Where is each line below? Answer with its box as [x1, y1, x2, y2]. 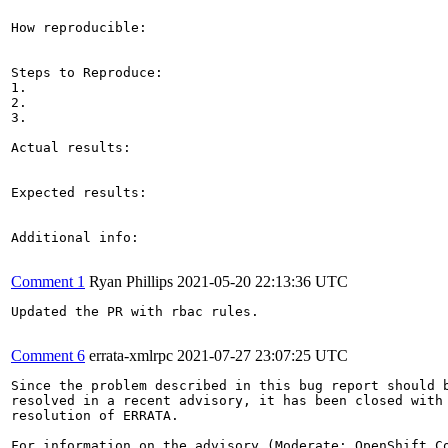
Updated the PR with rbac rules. [11, 303, 259, 319]
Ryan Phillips [89, 272, 173, 290]
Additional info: [11, 229, 139, 245]
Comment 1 [11, 272, 85, 290]
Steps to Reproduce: [11, 64, 163, 80]
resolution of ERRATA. [11, 407, 179, 423]
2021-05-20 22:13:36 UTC [177, 272, 348, 290]
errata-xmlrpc [89, 346, 173, 364]
